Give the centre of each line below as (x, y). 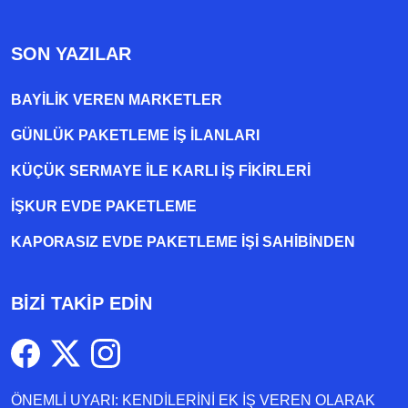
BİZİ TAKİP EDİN (82, 304)
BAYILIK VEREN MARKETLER (117, 100)
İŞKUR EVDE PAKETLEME (104, 207)
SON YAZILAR (71, 54)
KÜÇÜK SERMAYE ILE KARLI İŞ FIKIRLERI (161, 171)
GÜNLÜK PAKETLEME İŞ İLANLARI (135, 136)
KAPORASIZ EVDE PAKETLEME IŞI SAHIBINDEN (183, 242)
